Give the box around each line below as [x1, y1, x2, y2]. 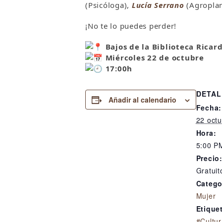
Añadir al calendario [108, 95, 176, 105]
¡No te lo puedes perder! [85, 21, 176, 31]
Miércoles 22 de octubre [105, 53, 204, 62]
